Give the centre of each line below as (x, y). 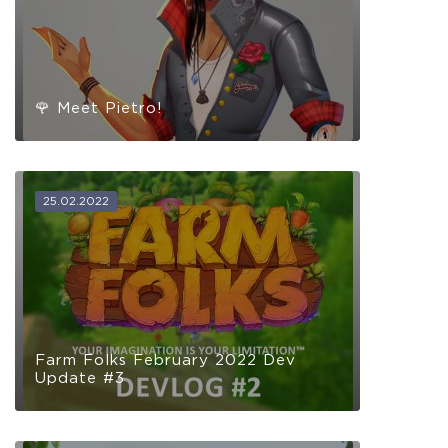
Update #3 (80, 377)
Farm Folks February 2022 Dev (165, 359)
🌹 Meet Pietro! (99, 107)
